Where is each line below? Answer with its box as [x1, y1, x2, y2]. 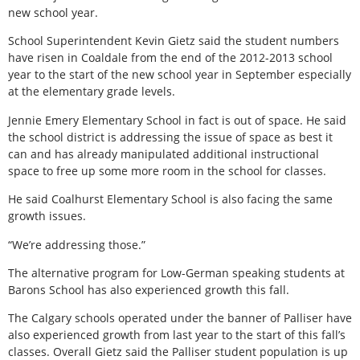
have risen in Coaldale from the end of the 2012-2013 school [8, 50, 333, 66]
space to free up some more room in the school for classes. [8, 162, 326, 178]
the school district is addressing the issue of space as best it [8, 129, 333, 145]
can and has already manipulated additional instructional [8, 145, 319, 162]
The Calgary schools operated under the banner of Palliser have [8, 310, 352, 326]
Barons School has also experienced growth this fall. [8, 281, 289, 297]
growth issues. [8, 208, 86, 224]
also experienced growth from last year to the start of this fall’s [8, 327, 346, 343]
